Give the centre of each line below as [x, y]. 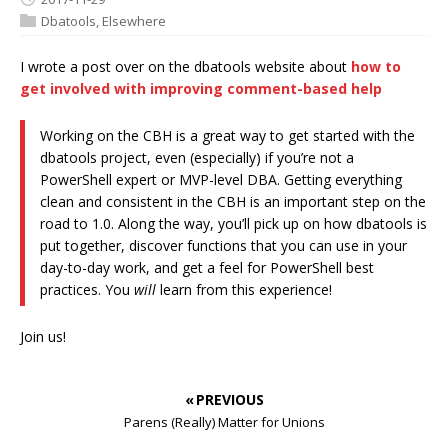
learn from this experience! [244, 290]
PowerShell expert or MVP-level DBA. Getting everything [221, 180]
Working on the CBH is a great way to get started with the [227, 136]
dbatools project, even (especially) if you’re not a [197, 158]
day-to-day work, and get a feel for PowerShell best [207, 268]
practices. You [87, 290]
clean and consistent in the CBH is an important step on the [233, 202]
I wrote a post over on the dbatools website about [185, 67]
